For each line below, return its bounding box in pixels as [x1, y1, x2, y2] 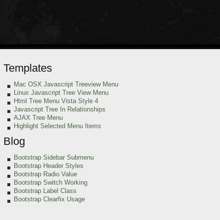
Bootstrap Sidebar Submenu [14, 154, 94, 161]
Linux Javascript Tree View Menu [14, 89, 109, 96]
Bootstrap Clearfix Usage [14, 195, 85, 203]
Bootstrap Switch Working [14, 179, 87, 186]
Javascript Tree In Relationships [14, 106, 106, 113]
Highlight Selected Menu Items [14, 122, 101, 130]
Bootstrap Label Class [14, 187, 77, 194]
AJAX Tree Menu [14, 114, 63, 121]
